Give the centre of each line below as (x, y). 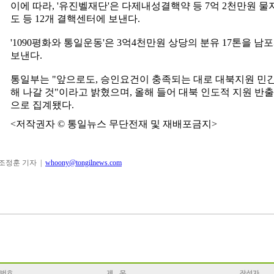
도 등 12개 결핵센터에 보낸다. (75, 19)
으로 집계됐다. (42, 105)
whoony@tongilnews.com (83, 163)
